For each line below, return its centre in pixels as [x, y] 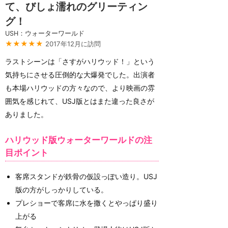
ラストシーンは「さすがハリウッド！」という [80, 61]
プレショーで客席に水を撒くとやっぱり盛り [87, 203]
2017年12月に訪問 [73, 44]
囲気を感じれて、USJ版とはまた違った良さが [80, 101]
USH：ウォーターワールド [45, 33]
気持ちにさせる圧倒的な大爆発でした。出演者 [80, 75]
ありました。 [26, 114]
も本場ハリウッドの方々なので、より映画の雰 [80, 88]
